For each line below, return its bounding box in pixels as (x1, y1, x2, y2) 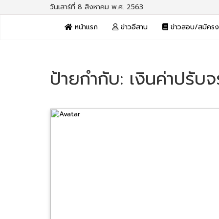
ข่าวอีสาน (118, 22, 148, 32)
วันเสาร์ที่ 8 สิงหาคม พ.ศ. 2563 (50, 2, 143, 12)
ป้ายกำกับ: (50, 66, 130, 92)
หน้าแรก (72, 22, 98, 32)
